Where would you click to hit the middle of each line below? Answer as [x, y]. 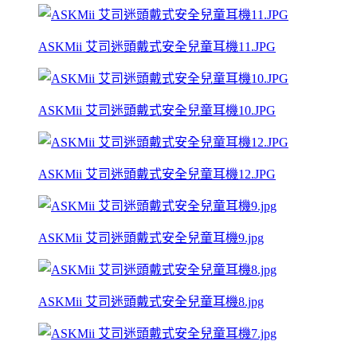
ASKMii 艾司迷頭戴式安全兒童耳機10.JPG [157, 110]
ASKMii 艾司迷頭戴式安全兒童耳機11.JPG [157, 46]
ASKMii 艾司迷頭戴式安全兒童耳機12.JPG [157, 174]
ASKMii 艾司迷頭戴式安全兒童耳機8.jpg [151, 301]
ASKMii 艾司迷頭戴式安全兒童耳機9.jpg [151, 237]
